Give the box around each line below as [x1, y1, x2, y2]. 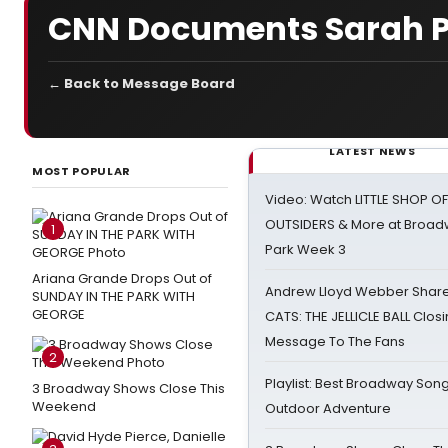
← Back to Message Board [48, 74, 235, 93]
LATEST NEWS [329, 143, 416, 159]
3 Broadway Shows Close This [32, 379, 225, 398]
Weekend [32, 397, 96, 416]
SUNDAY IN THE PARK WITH [32, 287, 195, 306]
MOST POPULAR [32, 163, 131, 179]
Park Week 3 [265, 240, 346, 259]
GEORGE [32, 305, 85, 324]
